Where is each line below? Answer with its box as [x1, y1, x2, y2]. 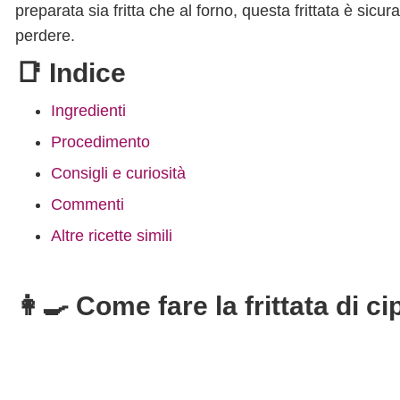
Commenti [51, 196, 124, 213]
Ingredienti [51, 102, 126, 120]
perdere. [15, 27, 75, 45]
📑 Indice [15, 58, 126, 87]
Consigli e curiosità [51, 164, 186, 182]
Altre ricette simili [51, 227, 172, 245]
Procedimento [51, 133, 150, 151]
